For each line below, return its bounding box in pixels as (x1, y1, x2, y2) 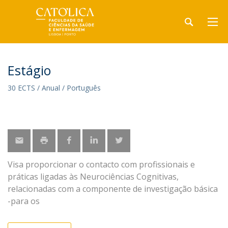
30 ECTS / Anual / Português (8, 83, 101, 93)
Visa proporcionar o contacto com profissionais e (8, 159, 195, 170)
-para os (8, 195, 40, 207)
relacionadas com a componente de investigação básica (8, 183, 218, 194)
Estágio (8, 62, 51, 79)
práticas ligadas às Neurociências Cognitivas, (8, 171, 179, 182)
